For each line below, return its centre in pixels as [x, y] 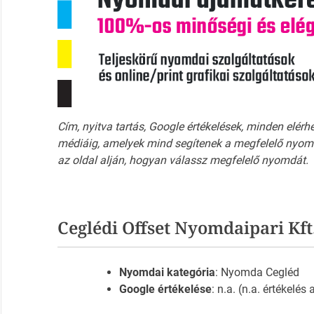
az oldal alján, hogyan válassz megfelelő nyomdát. [183, 161]
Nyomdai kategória [167, 273]
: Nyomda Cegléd [257, 273]
